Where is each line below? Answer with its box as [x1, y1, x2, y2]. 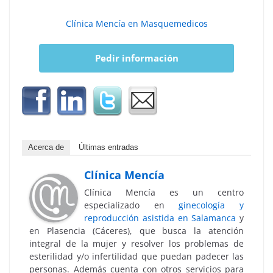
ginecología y [179, 199, 244, 211]
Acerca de [28, 142, 64, 152]
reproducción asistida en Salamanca [84, 211, 236, 224]
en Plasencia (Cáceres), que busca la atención [29, 224, 244, 236]
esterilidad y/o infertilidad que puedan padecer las [29, 250, 244, 262]
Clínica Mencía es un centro [84, 186, 244, 198]
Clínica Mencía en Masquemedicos [65, 18, 208, 29]
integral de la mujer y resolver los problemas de [29, 237, 244, 249]
